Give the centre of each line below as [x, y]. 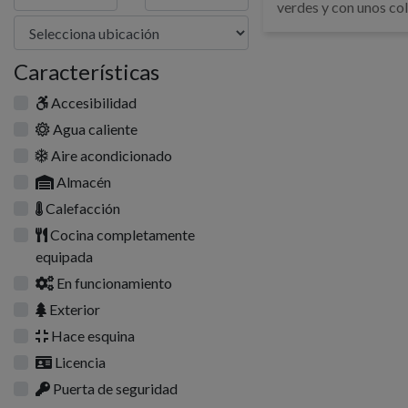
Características [87, 71]
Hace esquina [92, 336]
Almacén [82, 182]
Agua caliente [94, 129]
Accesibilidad [92, 102]
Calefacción [82, 208]
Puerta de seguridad [114, 388]
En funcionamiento [113, 283]
